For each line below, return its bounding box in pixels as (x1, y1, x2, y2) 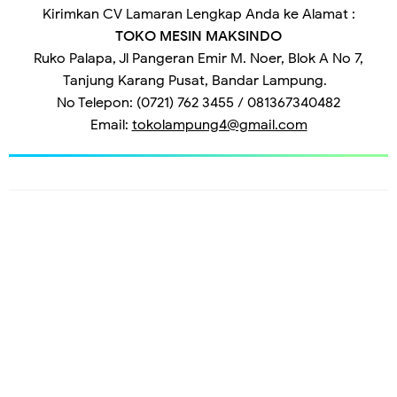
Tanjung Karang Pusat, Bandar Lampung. (63, 72, 334, 90)
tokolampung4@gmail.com (131, 116, 307, 135)
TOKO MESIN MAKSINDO (115, 27, 282, 46)
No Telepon (57, 94, 129, 113)
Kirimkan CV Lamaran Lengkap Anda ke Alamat (42, 5, 348, 24)
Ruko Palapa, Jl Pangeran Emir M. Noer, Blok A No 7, (34, 50, 363, 68)
